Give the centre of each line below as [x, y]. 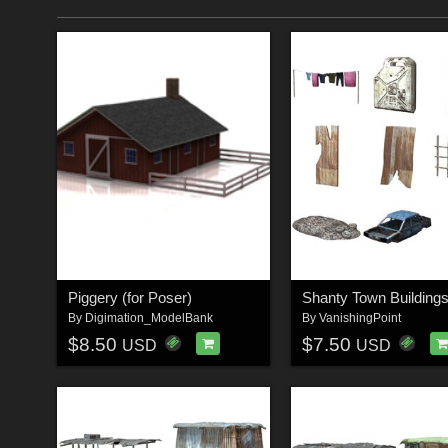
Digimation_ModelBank [148, 318]
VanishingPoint [359, 318]
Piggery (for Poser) [129, 298]
